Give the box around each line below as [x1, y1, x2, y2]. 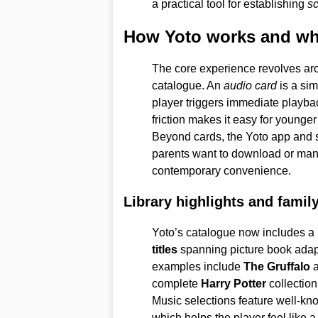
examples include [151, 260, 243, 273]
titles [151, 243, 177, 256]
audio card [223, 79, 277, 92]
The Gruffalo [243, 260, 310, 273]
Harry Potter [200, 277, 266, 290]
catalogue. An [151, 79, 224, 92]
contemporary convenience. [151, 164, 291, 177]
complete [151, 277, 201, 290]
